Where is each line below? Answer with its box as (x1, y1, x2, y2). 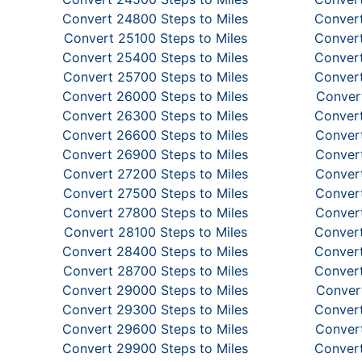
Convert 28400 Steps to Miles (62, 243, 248, 259)
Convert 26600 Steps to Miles (62, 127, 248, 143)
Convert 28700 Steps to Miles (62, 263, 248, 279)
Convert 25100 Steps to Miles (63, 30, 247, 46)
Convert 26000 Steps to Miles (62, 88, 248, 104)
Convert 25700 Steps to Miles (62, 69, 248, 85)
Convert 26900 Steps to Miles (62, 146, 248, 162)
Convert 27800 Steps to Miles (62, 204, 248, 221)
